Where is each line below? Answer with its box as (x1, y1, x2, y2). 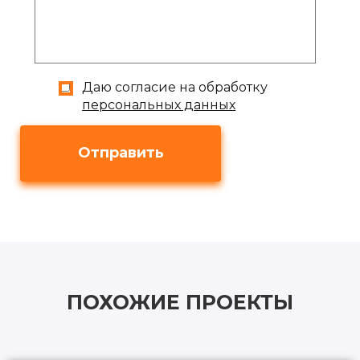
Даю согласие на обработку (82, 79, 268, 95)
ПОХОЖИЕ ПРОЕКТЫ (67, 289, 293, 314)
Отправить (77, 144, 164, 162)
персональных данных (82, 96, 236, 112)
